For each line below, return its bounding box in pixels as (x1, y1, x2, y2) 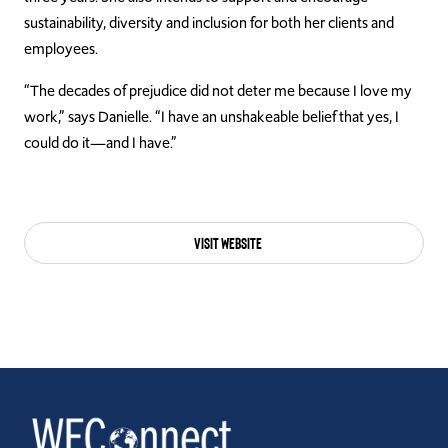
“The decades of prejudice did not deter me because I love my (24, 80, 412, 102)
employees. (24, 38, 101, 60)
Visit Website (194, 233, 262, 252)
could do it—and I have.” (24, 132, 177, 154)
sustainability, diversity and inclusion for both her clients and (24, 12, 394, 34)
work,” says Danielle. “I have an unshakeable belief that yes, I (24, 106, 399, 128)
